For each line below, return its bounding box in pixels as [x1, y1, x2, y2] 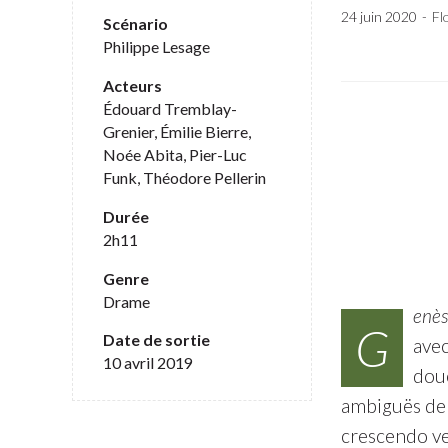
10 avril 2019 [103, 353, 193, 373]
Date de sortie [103, 330, 210, 350]
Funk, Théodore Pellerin [103, 167, 266, 187]
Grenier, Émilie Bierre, [103, 121, 251, 141]
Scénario [103, 13, 168, 33]
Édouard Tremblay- [103, 98, 237, 118]
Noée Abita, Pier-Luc [103, 144, 247, 164]
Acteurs [103, 75, 162, 95]
